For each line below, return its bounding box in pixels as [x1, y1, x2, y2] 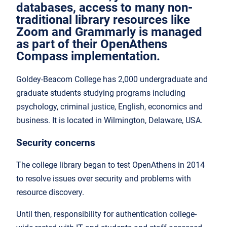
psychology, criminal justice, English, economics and [16, 101, 203, 111]
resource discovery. [16, 187, 84, 198]
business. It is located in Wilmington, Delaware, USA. [16, 115, 203, 125]
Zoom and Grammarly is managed [16, 24, 202, 39]
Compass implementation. [16, 49, 160, 63]
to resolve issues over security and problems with [16, 174, 191, 184]
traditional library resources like [16, 12, 190, 27]
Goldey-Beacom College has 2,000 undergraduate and [16, 74, 208, 84]
